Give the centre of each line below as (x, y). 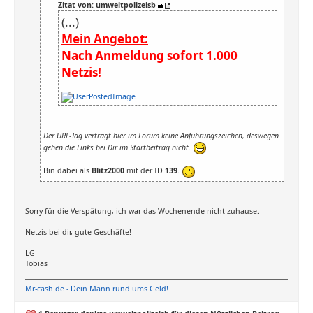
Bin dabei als (67, 171)
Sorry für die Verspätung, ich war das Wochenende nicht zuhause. (142, 211)
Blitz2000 (108, 171)
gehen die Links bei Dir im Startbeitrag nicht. (118, 147)
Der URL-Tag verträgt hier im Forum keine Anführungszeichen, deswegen (161, 136)
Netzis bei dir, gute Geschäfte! (78, 232)
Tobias (36, 264)
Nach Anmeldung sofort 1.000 (150, 56)
